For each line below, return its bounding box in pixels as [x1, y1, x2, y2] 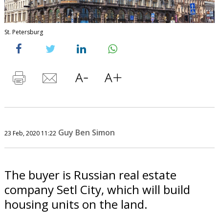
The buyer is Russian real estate [4, 166, 176, 183]
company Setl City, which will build [4, 181, 190, 197]
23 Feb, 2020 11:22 [4, 129, 56, 137]
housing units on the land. [4, 196, 148, 212]
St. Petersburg [4, 27, 43, 36]
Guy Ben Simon [58, 127, 115, 138]
